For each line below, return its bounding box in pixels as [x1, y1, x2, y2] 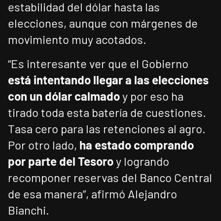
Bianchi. [8, 203, 49, 218]
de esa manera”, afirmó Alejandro [8, 186, 177, 201]
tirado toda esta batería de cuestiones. [8, 105, 206, 120]
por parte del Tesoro [8, 154, 113, 169]
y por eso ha [120, 89, 184, 104]
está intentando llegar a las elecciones [8, 73, 209, 87]
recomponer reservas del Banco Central [8, 170, 212, 185]
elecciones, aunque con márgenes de [8, 16, 198, 31]
